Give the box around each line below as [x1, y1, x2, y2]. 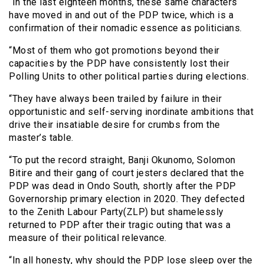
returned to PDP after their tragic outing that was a [9, 219, 230, 230]
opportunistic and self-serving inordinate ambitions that [9, 105, 253, 117]
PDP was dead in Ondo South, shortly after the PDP [9, 180, 236, 192]
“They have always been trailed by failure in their [9, 93, 222, 104]
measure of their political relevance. [9, 232, 167, 243]
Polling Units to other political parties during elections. [9, 70, 249, 82]
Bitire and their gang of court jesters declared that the [9, 167, 244, 179]
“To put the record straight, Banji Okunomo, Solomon [9, 154, 236, 166]
